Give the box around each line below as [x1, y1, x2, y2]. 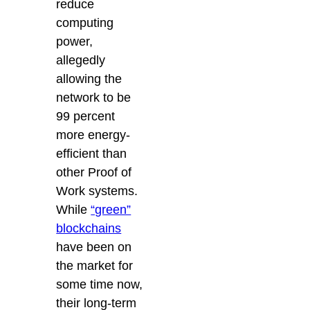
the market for [56, 259, 134, 273]
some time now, [56, 277, 143, 292]
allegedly [56, 53, 106, 68]
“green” [91, 203, 131, 217]
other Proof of [56, 165, 132, 180]
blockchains [56, 221, 122, 236]
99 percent [56, 109, 116, 124]
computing [56, 16, 114, 30]
